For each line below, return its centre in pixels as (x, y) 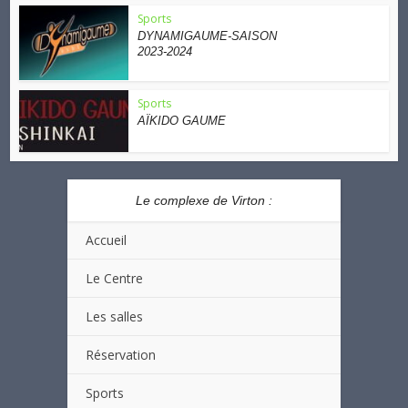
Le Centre (114, 278)
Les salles (114, 316)
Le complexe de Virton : (204, 200)
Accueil (106, 240)
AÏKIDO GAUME (182, 121)
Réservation (121, 355)
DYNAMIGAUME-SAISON (208, 36)
